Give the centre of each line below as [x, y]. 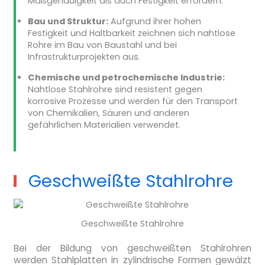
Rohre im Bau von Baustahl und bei [102, 45]
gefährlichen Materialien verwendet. [104, 125]
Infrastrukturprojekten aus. [84, 56]
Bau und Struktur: [68, 21]
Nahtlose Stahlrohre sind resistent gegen [115, 89]
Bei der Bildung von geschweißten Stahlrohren [132, 248]
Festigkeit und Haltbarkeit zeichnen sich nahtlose [131, 33]
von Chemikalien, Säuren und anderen [108, 113]
